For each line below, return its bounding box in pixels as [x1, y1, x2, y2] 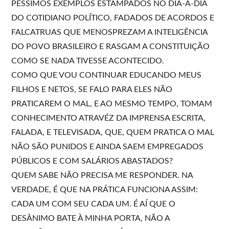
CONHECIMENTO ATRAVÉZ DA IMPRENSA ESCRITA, [11, 113, 206, 122]
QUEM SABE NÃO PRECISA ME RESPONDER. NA [11, 171, 193, 179]
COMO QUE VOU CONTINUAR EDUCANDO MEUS [11, 71, 202, 79]
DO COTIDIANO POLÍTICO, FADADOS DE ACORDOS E [11, 13, 215, 22]
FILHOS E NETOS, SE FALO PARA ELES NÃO [11, 85, 173, 94]
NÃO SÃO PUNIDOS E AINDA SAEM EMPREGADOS [11, 142, 204, 151]
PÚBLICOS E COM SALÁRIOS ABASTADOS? [11, 156, 173, 165]
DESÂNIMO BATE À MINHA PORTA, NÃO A [11, 214, 170, 222]
